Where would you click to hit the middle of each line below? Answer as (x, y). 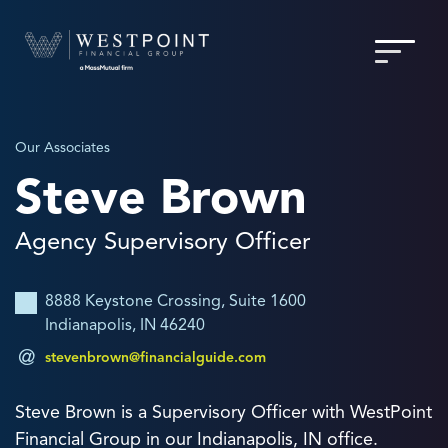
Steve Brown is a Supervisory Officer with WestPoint (223, 412)
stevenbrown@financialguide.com (155, 357)
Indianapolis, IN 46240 (125, 325)
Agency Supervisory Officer (162, 241)
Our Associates (62, 147)
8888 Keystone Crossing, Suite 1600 (175, 301)
